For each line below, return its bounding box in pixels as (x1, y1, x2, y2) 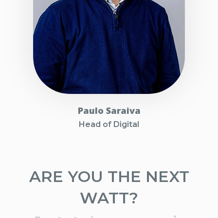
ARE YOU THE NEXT (29, 167, 189, 186)
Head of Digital (79, 120, 139, 129)
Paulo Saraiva (77, 105, 141, 117)
